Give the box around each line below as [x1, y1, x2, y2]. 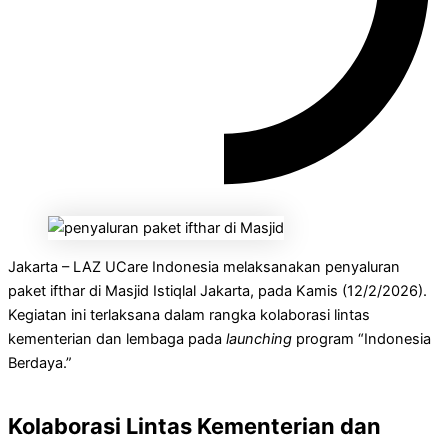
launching [226, 329, 292, 348]
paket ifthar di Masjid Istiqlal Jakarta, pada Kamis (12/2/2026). [8, 281, 427, 300]
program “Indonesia [292, 329, 431, 348]
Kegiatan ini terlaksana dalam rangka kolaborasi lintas [8, 305, 370, 324]
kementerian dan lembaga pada [8, 329, 226, 348]
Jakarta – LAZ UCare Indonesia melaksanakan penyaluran [8, 257, 400, 276]
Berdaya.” [8, 353, 72, 372]
